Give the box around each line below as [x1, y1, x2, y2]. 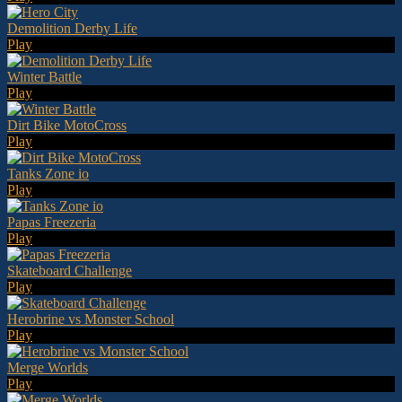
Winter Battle [7, 68, 82, 84]
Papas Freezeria [7, 214, 96, 230]
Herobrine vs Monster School [7, 310, 174, 327]
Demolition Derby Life [7, 20, 137, 36]
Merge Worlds [7, 359, 88, 375]
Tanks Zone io [7, 165, 89, 181]
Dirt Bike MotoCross [7, 117, 127, 133]
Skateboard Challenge [7, 262, 132, 278]
